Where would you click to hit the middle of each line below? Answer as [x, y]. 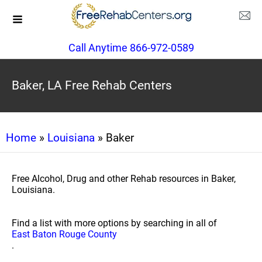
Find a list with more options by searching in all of [114, 223]
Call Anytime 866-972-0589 [131, 48]
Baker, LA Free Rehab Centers [92, 85]
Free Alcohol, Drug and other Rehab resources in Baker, [124, 179]
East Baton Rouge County [64, 234]
